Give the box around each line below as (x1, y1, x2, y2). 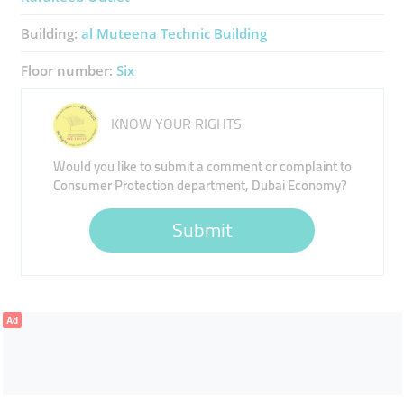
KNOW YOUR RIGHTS (106, 110, 242, 137)
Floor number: (20, 61, 116, 79)
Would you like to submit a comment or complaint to (52, 153, 352, 179)
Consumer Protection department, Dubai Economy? (52, 172, 347, 198)
